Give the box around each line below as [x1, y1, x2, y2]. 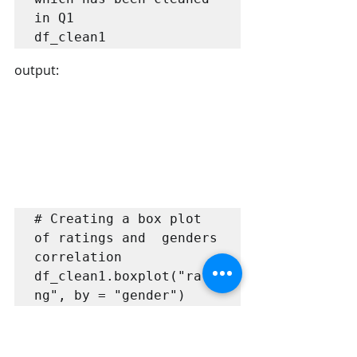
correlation [34, 249, 122, 265]
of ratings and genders [34, 230, 218, 246]
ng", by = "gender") [34, 288, 186, 304]
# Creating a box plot [34, 211, 202, 227]
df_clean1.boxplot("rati [34, 269, 218, 284]
